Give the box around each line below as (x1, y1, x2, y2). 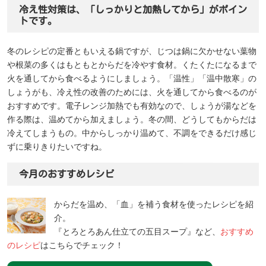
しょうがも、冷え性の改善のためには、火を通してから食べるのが (7, 87, 256, 97)
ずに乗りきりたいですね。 (7, 142, 107, 151)
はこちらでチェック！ (40, 240, 123, 250)
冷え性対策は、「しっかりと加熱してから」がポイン (19, 4, 248, 15)
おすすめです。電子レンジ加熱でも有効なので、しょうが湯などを (7, 101, 256, 110)
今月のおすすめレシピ (18, 169, 115, 179)
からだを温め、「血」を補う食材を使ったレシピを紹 (54, 199, 254, 209)
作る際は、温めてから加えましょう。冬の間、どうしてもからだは (7, 115, 256, 124)
